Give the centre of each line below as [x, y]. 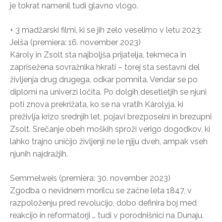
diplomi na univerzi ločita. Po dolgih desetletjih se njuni [108, 92]
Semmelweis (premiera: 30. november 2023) [90, 178]
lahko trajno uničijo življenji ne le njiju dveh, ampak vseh [109, 141]
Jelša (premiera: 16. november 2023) [75, 42]
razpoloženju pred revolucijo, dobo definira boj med [103, 203]
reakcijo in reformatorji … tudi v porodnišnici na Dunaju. [107, 215]
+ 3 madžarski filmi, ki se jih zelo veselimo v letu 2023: [106, 30]
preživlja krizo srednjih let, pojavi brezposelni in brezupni [111, 116]
